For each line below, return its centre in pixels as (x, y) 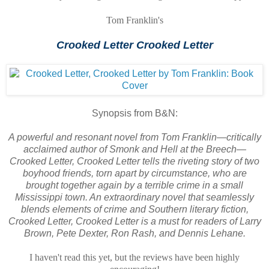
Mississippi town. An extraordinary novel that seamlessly (134, 197)
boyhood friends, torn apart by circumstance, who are (134, 173)
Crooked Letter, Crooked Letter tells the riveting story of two (134, 161)
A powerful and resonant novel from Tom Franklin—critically (134, 137)
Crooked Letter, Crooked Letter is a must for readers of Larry (134, 221)
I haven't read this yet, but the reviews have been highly (134, 257)
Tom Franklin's (134, 20)
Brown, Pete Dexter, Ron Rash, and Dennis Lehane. (134, 233)
